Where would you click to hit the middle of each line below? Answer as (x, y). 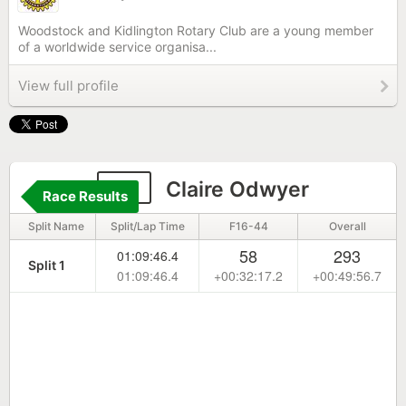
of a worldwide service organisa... (117, 47)
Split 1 (47, 265)
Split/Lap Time (147, 226)
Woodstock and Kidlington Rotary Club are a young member (196, 30)
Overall (347, 226)
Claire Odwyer (235, 189)
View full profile (68, 86)
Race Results (85, 196)
